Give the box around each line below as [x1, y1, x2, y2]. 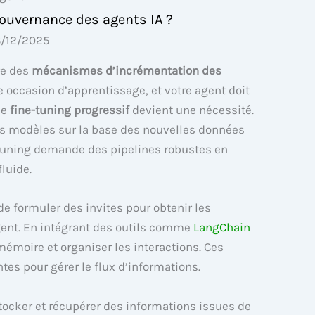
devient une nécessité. [129, 103, 254, 117]
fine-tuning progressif [10, 103, 129, 117]
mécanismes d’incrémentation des [32, 63, 221, 78]
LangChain [193, 220, 250, 235]
